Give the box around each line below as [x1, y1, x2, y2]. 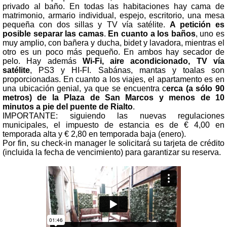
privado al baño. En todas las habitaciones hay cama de [3, 2, 224, 11]
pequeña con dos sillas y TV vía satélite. [3, 20, 170, 29]
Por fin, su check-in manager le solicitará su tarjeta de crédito [3, 138, 224, 147]
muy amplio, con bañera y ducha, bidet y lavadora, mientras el [3, 38, 224, 47]
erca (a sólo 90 [166, 84, 225, 93]
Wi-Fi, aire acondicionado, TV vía [82, 56, 225, 65]
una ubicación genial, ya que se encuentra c [3, 84, 167, 93]
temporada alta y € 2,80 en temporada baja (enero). [3, 129, 186, 138]
